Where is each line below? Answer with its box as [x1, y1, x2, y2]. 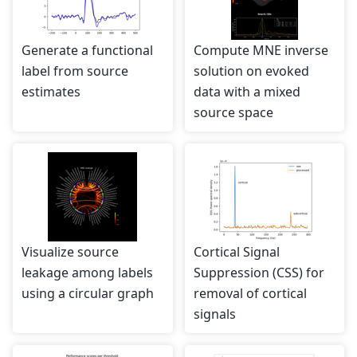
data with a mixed [193, 83, 300, 101]
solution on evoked [193, 62, 309, 80]
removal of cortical [193, 284, 307, 303]
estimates [22, 83, 80, 101]
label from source [22, 62, 128, 80]
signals [193, 305, 236, 324]
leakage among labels [22, 264, 153, 282]
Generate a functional [22, 41, 153, 60]
